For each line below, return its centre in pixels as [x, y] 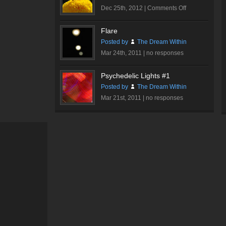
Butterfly [197, 19]
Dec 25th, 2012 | [124, 8]
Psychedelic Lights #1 [135, 76]
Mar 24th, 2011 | [124, 53]
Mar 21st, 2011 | [123, 98]
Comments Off [167, 8]
